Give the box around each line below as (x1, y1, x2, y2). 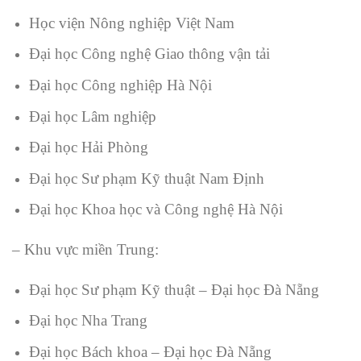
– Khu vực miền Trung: (12, 241, 159, 259)
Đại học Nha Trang (28, 312, 147, 330)
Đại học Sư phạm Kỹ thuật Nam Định (28, 169, 264, 187)
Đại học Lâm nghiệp (28, 107, 156, 125)
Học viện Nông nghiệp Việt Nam (28, 14, 234, 31)
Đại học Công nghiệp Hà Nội (28, 76, 212, 93)
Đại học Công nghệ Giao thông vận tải (28, 45, 270, 63)
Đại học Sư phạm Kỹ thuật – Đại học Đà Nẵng (28, 280, 319, 298)
